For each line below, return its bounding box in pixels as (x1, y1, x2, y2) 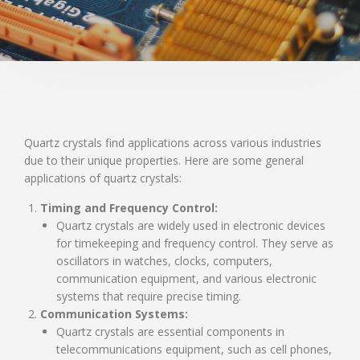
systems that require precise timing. (56, 288, 241, 304)
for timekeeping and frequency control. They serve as (56, 235, 333, 251)
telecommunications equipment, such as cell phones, (56, 342, 332, 357)
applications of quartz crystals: (24, 170, 182, 186)
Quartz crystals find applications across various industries (24, 135, 321, 150)
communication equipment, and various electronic (56, 271, 317, 286)
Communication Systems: (40, 306, 188, 321)
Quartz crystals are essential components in (56, 324, 284, 339)
